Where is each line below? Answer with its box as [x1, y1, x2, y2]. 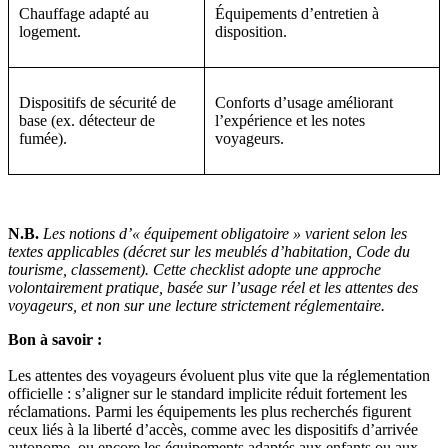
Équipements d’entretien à [215, 5, 379, 23]
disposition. [215, 23, 287, 41]
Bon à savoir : [8, 331, 106, 349]
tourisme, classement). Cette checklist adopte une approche [8, 261, 381, 279]
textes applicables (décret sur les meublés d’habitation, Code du [8, 243, 410, 261]
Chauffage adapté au [19, 5, 149, 23]
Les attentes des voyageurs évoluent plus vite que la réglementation [8, 367, 430, 385]
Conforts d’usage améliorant [215, 94, 393, 112]
